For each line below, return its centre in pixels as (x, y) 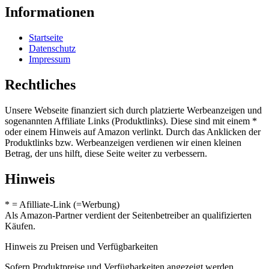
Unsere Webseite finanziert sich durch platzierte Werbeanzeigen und (133, 110)
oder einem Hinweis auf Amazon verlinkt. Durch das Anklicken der (133, 131)
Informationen (50, 12)
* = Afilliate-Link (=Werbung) (62, 204)
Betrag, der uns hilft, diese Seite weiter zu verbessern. (106, 153)
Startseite (46, 38)
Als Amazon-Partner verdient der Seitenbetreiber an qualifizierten (128, 215)
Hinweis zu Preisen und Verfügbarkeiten (81, 246)
